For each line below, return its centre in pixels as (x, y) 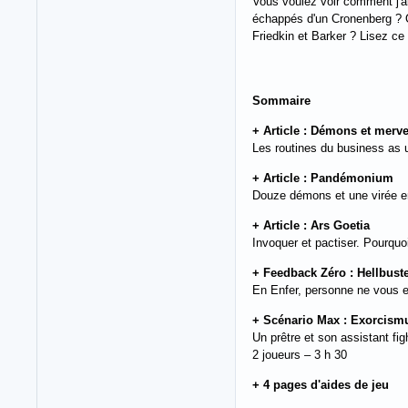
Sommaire (281, 100)
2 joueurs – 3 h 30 (300, 354)
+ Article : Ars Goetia (311, 225)
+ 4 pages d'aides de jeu (321, 384)
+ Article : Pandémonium (323, 178)
